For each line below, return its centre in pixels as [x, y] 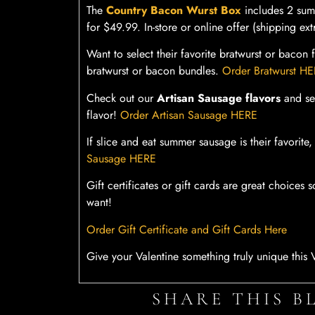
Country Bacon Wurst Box [174, 10]
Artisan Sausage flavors [219, 98]
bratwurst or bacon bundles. [154, 71]
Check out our [122, 98]
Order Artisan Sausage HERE [189, 115]
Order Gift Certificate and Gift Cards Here [187, 229]
